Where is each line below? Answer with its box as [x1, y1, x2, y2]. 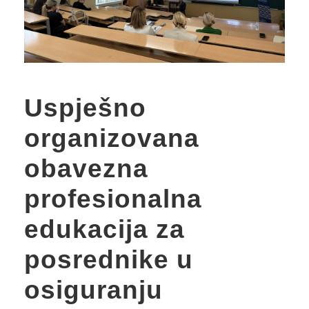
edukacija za [24, 215, 185, 243]
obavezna [24, 154, 148, 183]
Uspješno [24, 93, 146, 122]
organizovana [24, 123, 199, 152]
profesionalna [24, 184, 202, 213]
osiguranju [24, 275, 163, 304]
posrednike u [24, 245, 193, 274]
